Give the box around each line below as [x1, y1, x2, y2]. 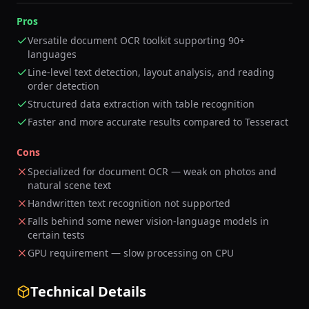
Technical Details [30, 282, 146, 301]
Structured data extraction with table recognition [28, 97, 255, 110]
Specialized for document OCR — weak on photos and [28, 165, 277, 178]
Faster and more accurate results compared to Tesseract [28, 115, 288, 128]
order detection [28, 79, 99, 92]
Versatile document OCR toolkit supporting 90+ [28, 34, 245, 47]
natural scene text [28, 179, 111, 192]
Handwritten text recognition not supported [28, 197, 230, 210]
